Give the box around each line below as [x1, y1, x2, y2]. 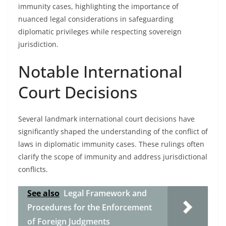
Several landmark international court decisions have [18, 114, 195, 124]
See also [27, 188, 60, 199]
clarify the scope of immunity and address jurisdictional [18, 152, 207, 161]
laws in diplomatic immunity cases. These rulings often [18, 139, 204, 149]
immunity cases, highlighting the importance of [18, 2, 179, 11]
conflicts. [18, 164, 48, 174]
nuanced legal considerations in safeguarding [18, 14, 174, 24]
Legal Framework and [64, 188, 147, 199]
